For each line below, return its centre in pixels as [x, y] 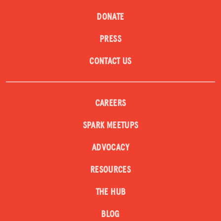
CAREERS [110, 103]
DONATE [110, 17]
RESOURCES [110, 170]
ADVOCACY [110, 148]
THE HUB [110, 192]
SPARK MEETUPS [110, 126]
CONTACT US [110, 61]
